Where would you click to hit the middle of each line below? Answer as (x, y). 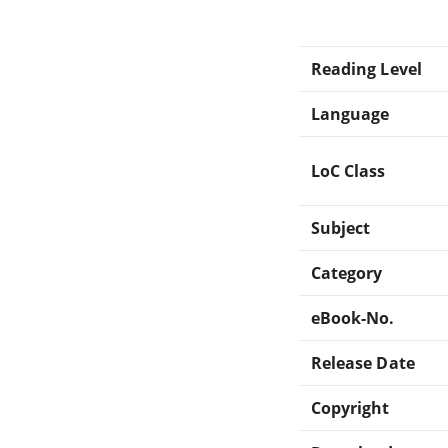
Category (347, 272)
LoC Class (348, 170)
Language (350, 113)
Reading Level (366, 68)
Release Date (363, 362)
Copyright (350, 407)
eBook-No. (353, 317)
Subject (341, 227)
